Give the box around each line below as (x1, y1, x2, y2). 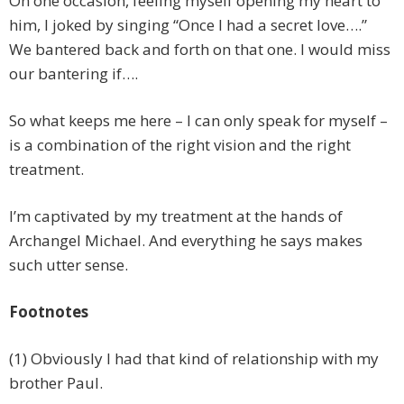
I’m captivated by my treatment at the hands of (9, 206, 343, 227)
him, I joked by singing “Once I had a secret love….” (9, 14, 371, 36)
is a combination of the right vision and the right (9, 134, 351, 156)
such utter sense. (9, 254, 128, 276)
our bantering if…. (9, 63, 138, 85)
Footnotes (9, 301, 88, 323)
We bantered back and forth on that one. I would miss (9, 39, 390, 60)
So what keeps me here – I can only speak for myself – (9, 110, 388, 132)
